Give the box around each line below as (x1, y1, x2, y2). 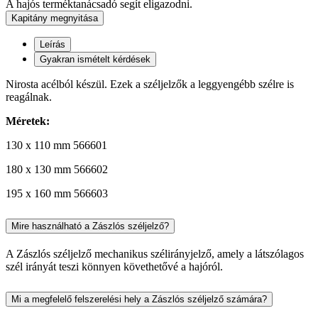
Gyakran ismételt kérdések (40, 54, 150, 65)
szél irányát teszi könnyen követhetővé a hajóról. (6, 260, 223, 273)
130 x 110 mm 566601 (6, 139, 107, 151)
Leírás (40, 39, 65, 50)
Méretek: (6, 115, 50, 127)
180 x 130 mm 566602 (6, 163, 108, 175)
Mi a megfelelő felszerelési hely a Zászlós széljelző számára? (11, 293, 267, 305)
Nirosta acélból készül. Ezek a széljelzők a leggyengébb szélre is (6, 78, 294, 90)
